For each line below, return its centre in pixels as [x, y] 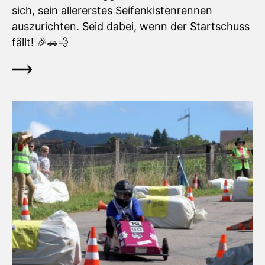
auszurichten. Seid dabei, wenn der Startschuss [131, 27]
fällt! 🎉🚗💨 [40, 43]
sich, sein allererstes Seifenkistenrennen [112, 11]
